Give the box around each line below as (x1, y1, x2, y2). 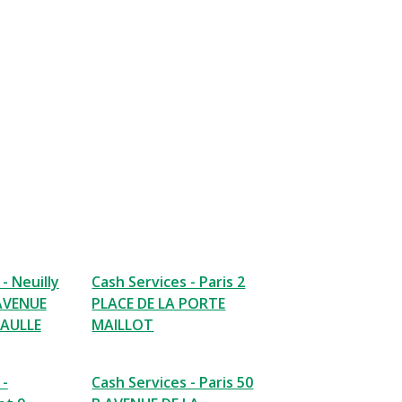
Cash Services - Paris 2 (92, 272, 246, 292)
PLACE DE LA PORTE (92, 293, 226, 313)
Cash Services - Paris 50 (92, 372, 254, 392)
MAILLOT (92, 315, 154, 335)
